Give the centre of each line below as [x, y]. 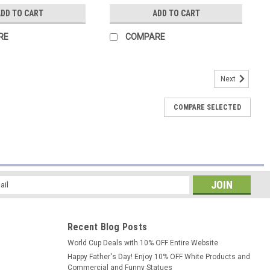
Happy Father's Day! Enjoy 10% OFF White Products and [159, 256]
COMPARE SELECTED [207, 107]
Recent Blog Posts [107, 227]
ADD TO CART [176, 13]
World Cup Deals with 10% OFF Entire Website [143, 243]
